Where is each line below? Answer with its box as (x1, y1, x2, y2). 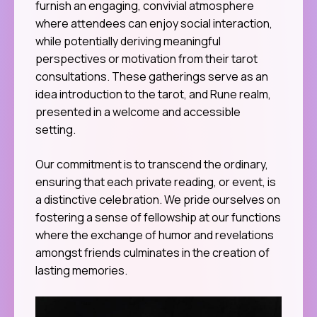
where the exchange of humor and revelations (35, 226, 274, 243)
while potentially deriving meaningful (35, 33, 221, 49)
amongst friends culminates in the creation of (35, 244, 270, 260)
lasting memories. (35, 262, 127, 278)
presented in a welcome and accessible (35, 103, 241, 120)
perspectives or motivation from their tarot (35, 50, 258, 67)
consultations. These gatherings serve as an (35, 68, 268, 84)
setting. (35, 121, 76, 137)
